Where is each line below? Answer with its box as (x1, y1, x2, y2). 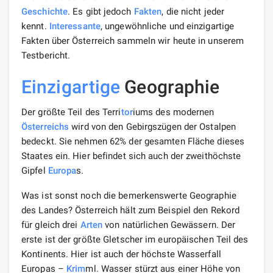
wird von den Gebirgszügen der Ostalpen (69, 121, 236, 132)
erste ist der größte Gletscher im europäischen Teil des (21, 233, 249, 245)
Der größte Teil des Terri (21, 106, 121, 118)
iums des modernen (132, 106, 214, 118)
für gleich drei (21, 219, 80, 230)
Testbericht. (21, 49, 71, 61)
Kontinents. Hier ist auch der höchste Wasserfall (21, 248, 221, 260)
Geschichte (21, 5, 68, 17)
